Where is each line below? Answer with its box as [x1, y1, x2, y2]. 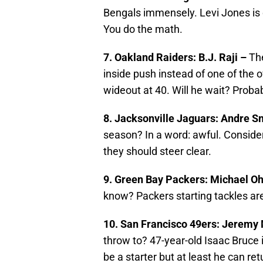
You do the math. [103, 23, 183, 36]
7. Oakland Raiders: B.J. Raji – [103, 51, 249, 64]
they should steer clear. [103, 145, 211, 158]
